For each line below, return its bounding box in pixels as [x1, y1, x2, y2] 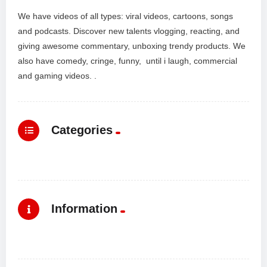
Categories [51, 123, 113, 136]
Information [51, 201, 117, 215]
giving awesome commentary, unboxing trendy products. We [18, 41, 246, 51]
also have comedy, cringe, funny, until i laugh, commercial [18, 56, 237, 66]
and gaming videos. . [18, 71, 97, 81]
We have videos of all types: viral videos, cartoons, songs [18, 11, 233, 21]
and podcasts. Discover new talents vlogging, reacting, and [18, 26, 240, 36]
